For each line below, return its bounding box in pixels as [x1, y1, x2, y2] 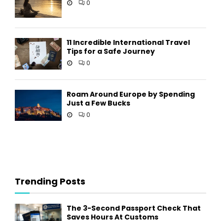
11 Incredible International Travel [67, 37, 190, 48]
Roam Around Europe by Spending [67, 89, 195, 99]
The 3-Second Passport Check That [67, 203, 201, 213]
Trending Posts [15, 175, 85, 187]
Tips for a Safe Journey [67, 46, 155, 57]
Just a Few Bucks [67, 98, 130, 108]
